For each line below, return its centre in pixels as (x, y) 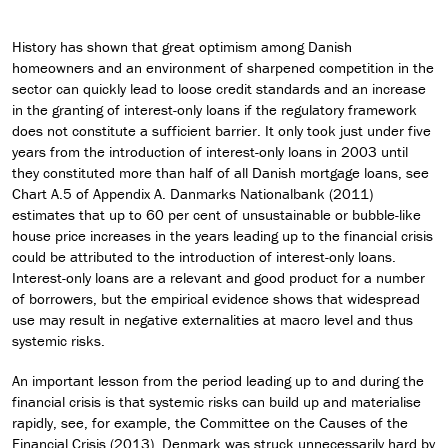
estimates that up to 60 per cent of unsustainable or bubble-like (216, 214)
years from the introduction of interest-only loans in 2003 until (210, 151)
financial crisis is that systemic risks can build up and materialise (216, 401)
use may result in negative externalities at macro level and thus (212, 319)
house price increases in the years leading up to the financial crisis (222, 235)
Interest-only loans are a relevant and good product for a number (218, 277)
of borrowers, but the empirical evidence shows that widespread (216, 298)
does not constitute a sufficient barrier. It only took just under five (221, 130)
